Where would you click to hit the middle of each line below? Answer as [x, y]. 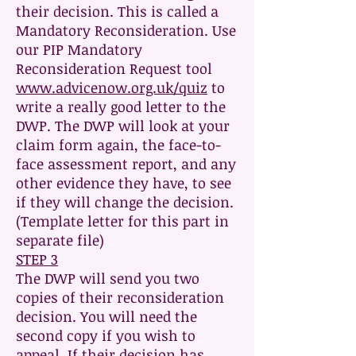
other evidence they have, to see [124, 183]
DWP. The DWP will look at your [123, 126]
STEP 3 [37, 259]
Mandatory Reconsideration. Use [126, 30]
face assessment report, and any [126, 164]
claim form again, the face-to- [118, 145]
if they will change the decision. [125, 202]
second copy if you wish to [106, 335]
